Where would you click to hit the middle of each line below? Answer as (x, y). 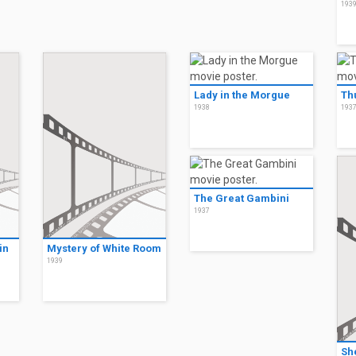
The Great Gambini (242, 199)
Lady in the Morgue (242, 95)
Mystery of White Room (104, 248)
